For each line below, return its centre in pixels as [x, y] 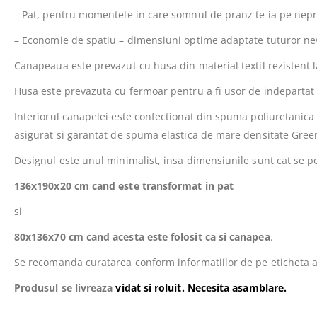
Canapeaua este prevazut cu [82, 65]
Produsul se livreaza [65, 287]
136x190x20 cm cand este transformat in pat [124, 185]
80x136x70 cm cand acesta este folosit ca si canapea [142, 236]
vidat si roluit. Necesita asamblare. [201, 287]
